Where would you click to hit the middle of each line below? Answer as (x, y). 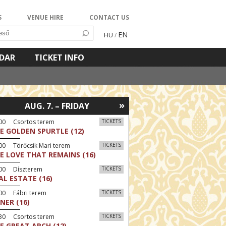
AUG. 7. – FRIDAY (57, 106)
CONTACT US (109, 17)
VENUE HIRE (45, 17)
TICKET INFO (59, 58)
